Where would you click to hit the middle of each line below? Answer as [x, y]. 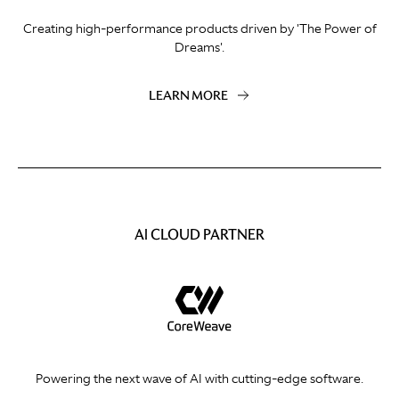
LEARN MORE [188, 96]
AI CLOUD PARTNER [199, 235]
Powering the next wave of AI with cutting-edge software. [199, 379]
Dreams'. [199, 48]
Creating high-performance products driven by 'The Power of [199, 29]
